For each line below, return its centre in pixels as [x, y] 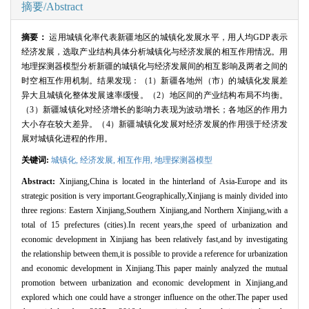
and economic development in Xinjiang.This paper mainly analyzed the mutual [154, 268]
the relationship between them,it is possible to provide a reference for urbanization [154, 253]
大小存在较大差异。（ [64, 124]
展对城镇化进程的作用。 [67, 138]
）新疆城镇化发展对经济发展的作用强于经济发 [199, 124]
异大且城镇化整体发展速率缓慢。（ [89, 95]
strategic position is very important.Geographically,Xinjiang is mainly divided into [154, 196]
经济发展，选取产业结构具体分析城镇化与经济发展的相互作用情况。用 [154, 51]
